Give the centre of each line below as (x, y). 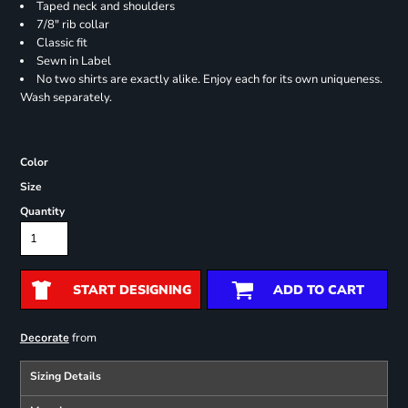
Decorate (44, 337)
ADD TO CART (318, 290)
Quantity (42, 211)
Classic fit (63, 42)
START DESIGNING (132, 290)
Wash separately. (66, 97)
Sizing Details (65, 376)
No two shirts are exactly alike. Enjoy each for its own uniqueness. (209, 79)
